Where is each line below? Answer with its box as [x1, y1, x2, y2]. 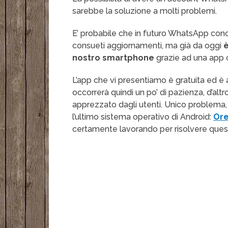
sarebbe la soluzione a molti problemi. [72, 6, 217, 16]
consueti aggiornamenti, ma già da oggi [72, 41, 224, 51]
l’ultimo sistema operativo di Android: [72, 112, 214, 122]
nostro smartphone [72, 53, 155, 63]
